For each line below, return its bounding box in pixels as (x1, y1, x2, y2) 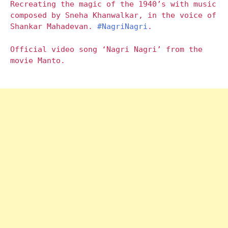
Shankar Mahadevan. (10, 22, 97, 32)
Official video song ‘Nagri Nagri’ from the (10, 44, 203, 54)
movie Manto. (10, 55, 65, 65)
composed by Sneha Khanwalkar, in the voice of (10, 11, 216, 20)
